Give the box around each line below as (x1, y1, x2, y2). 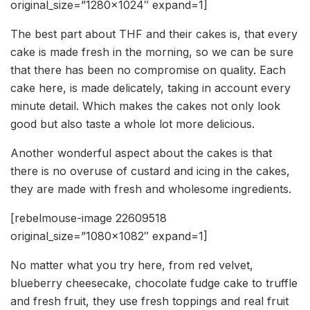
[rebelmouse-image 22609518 (10, 210, 167, 225)
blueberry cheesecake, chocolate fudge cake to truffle (10, 275, 298, 290)
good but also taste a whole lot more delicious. (10, 116, 255, 131)
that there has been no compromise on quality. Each (10, 62, 286, 77)
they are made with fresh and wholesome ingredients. (10, 181, 291, 196)
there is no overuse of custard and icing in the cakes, (10, 163, 290, 178)
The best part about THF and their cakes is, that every (10, 26, 298, 41)
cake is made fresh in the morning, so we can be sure (10, 44, 293, 59)
